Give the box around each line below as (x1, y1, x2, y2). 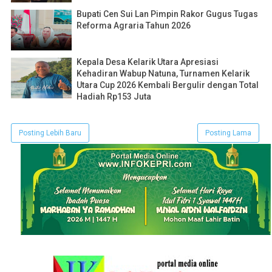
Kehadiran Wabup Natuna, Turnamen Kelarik (76, 69, 250, 79)
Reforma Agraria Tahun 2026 (76, 21, 191, 31)
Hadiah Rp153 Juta (76, 92, 151, 102)
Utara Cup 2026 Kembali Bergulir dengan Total (76, 80, 259, 90)
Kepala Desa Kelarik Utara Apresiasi (76, 57, 219, 67)
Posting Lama (205, 129, 251, 138)
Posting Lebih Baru (19, 129, 81, 138)
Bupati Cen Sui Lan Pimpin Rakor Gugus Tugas (76, 9, 258, 19)
